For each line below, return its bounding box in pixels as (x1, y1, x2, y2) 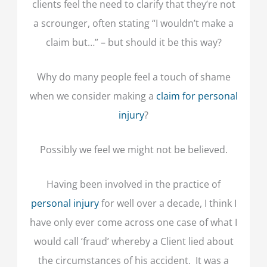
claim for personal (156, 88, 238, 103)
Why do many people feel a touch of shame (36, 69, 231, 83)
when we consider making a (29, 88, 156, 103)
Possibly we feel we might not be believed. (39, 142, 228, 157)
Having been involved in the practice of (46, 177, 221, 191)
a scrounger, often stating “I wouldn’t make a (33, 15, 234, 30)
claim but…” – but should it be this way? (45, 35, 222, 49)
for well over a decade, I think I (98, 196, 237, 210)
